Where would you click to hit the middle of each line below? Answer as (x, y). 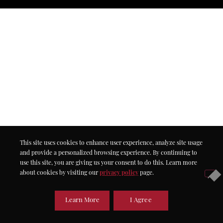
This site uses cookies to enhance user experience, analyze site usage (111, 143)
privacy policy (119, 173)
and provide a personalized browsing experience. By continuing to (109, 153)
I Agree (141, 200)
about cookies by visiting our (60, 173)
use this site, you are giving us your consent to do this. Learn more (109, 163)
